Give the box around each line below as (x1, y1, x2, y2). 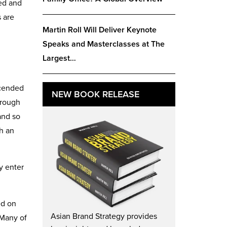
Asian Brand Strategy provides (50, 211, 157, 221)
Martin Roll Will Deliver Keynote (42, 25, 157, 35)
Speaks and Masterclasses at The (42, 39, 165, 49)
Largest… (42, 53, 76, 63)
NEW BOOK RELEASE (51, 89, 139, 100)
